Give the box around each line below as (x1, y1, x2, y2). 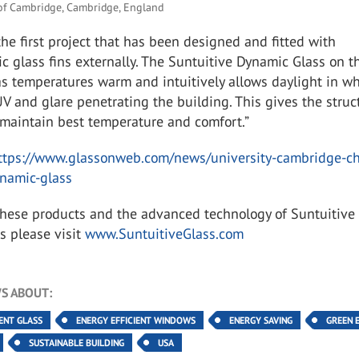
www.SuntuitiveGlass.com (85, 224, 244, 243)
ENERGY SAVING (229, 314, 293, 326)
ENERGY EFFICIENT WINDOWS (76, 314, 196, 326)
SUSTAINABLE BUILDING (29, 337, 125, 349)
